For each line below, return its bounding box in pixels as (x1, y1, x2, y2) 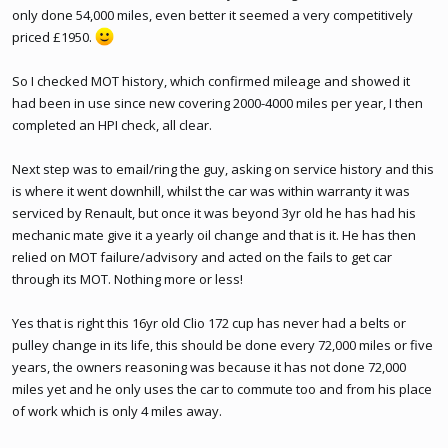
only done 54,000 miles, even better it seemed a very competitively (12, 6, 413, 24)
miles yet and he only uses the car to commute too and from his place (12, 380, 432, 398)
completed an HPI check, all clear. (12, 116, 212, 134)
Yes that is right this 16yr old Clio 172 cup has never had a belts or (12, 314, 406, 332)
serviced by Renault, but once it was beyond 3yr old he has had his (12, 204, 416, 222)
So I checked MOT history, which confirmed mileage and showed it (12, 72, 410, 90)
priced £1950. (12, 28, 95, 46)
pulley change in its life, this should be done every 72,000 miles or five (12, 336, 433, 354)
